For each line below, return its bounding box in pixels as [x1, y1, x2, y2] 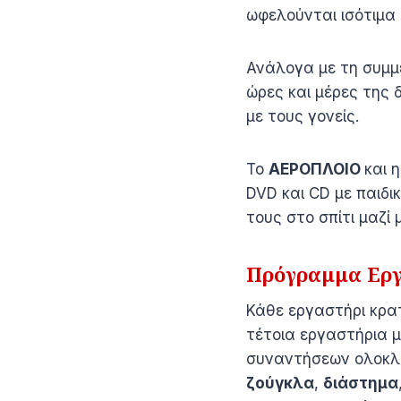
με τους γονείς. [246, 107, 359, 125]
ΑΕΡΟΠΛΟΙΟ [269, 159, 364, 178]
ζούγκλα [246, 373, 314, 392]
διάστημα [323, 373, 398, 392]
